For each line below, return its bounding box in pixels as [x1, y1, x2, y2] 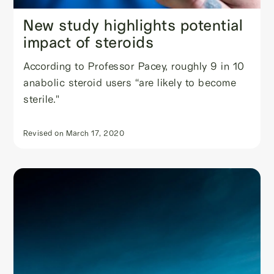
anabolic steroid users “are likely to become [23, 75, 237, 89]
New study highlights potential [23, 15, 243, 35]
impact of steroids [23, 32, 154, 52]
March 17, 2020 [66, 127, 125, 138]
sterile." [23, 92, 60, 105]
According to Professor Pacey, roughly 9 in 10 [23, 59, 245, 72]
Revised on [23, 127, 64, 138]
